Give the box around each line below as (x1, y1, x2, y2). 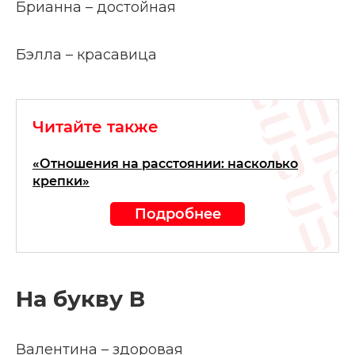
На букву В (16, 285, 145, 312)
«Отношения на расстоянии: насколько (32, 156, 298, 171)
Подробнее (134, 205, 221, 222)
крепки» (32, 174, 90, 189)
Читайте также (32, 117, 158, 136)
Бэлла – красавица (16, 46, 157, 63)
